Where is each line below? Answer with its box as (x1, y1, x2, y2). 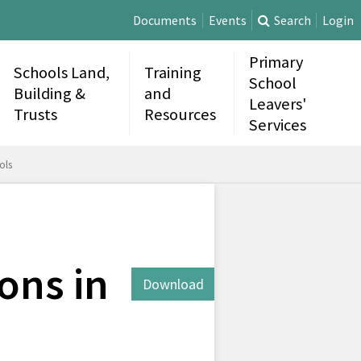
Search (273, 12, 311, 28)
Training (144, 61, 202, 83)
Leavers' (249, 93, 307, 114)
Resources (144, 103, 217, 125)
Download (142, 275, 204, 294)
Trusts (14, 103, 58, 125)
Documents (133, 12, 197, 28)
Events (208, 12, 247, 28)
